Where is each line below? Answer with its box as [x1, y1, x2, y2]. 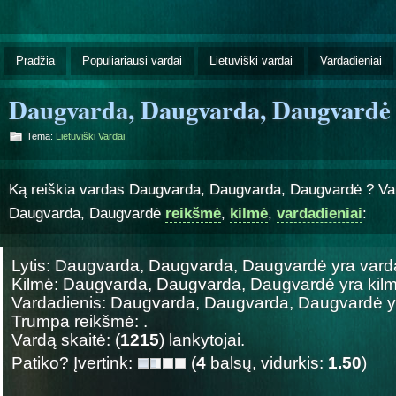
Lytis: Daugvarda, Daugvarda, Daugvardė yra [11, 255, 360, 275]
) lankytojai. [159, 330, 245, 349]
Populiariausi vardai [82, 53, 182, 67]
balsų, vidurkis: [206, 353, 328, 372]
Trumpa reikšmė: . [11, 311, 148, 331]
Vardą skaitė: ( [11, 330, 120, 349]
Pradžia [16, 53, 55, 67]
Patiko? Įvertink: [11, 353, 137, 372]
